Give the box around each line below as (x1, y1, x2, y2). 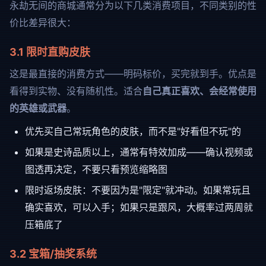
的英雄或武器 (9, 102, 66, 114)
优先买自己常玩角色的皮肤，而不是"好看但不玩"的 (25, 125, 241, 137)
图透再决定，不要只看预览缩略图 (25, 163, 167, 175)
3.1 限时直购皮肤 (9, 46, 90, 58)
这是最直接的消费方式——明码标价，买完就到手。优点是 (9, 68, 256, 80)
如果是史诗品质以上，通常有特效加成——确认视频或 (25, 146, 253, 158)
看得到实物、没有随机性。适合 (9, 85, 142, 97)
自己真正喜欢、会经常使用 (142, 85, 256, 97)
